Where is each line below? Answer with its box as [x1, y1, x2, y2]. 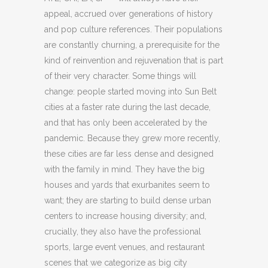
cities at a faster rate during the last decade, [44, 102, 211, 112]
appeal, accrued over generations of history [44, 9, 213, 19]
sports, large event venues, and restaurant [44, 242, 205, 252]
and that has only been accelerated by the [44, 118, 207, 127]
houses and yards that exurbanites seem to [44, 180, 210, 190]
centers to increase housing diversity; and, [44, 211, 206, 221]
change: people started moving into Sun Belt [44, 87, 217, 96]
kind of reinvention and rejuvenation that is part [44, 56, 223, 65]
